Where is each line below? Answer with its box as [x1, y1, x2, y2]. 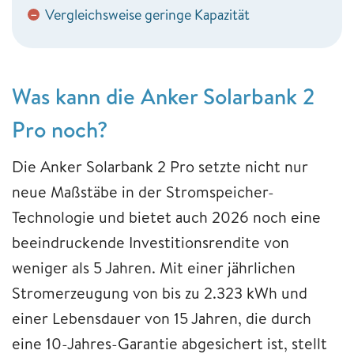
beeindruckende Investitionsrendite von [12, 231, 289, 253]
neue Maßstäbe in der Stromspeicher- [12, 180, 274, 202]
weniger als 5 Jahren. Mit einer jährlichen [12, 256, 296, 278]
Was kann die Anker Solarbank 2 [12, 80, 314, 111]
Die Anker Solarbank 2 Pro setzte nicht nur [12, 155, 308, 177]
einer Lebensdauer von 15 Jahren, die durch [12, 307, 311, 329]
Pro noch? [12, 113, 107, 145]
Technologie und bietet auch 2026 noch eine [12, 205, 321, 228]
